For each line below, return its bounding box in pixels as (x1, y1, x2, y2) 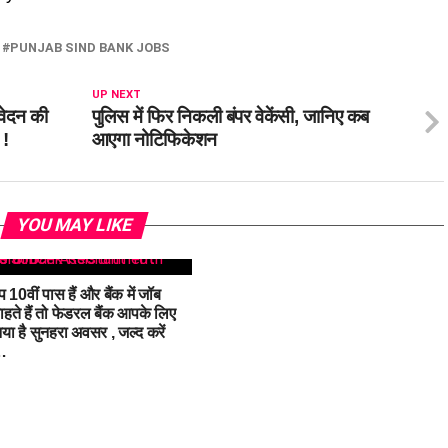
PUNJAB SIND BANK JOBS (10, 40, 170, 55)
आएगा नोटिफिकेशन (91, 129, 217, 150)
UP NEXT (91, 88, 141, 101)
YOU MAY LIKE (13, 215, 135, 235)
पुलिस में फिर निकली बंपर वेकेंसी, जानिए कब (91, 106, 370, 127)
